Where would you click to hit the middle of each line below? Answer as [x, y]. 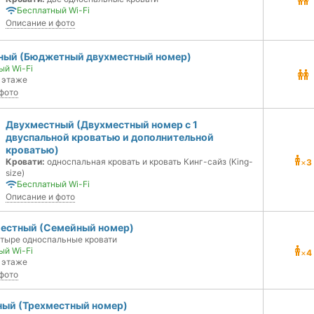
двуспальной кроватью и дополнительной [110, 137]
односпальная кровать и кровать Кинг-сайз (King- [149, 162]
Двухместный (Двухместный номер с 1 [102, 124]
